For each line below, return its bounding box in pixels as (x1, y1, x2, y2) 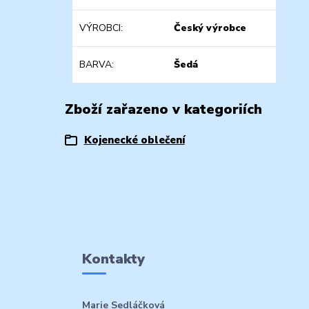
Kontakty (81, 249, 145, 268)
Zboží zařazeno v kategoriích (64, 99, 262, 119)
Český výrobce (174, 21, 247, 34)
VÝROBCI (79, 21, 121, 34)
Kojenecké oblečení (83, 132, 185, 147)
